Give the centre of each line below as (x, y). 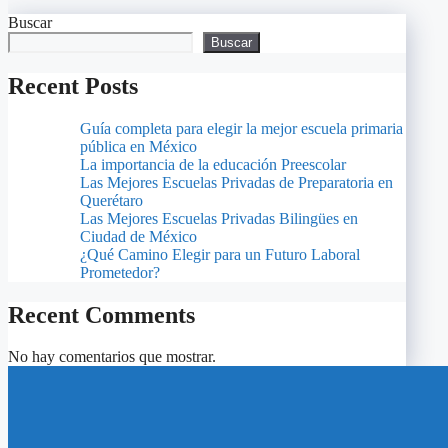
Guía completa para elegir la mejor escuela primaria (241, 128)
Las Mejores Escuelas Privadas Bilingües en (219, 218)
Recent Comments (101, 314)
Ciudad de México (138, 236)
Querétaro (111, 200)
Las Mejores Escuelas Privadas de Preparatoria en (236, 182)
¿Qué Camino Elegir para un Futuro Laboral (220, 254)
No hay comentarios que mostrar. (112, 357)
